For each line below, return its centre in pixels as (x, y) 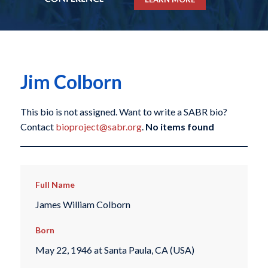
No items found (179, 127)
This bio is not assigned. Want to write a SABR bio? (124, 112)
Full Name (55, 185)
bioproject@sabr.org (98, 127)
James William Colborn (83, 204)
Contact (38, 127)
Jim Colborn (71, 82)
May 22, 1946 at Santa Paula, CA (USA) (115, 250)
